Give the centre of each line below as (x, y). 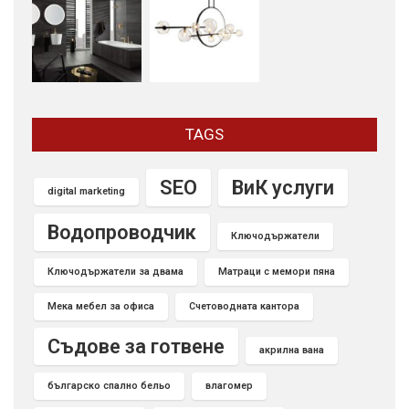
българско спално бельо (109, 385)
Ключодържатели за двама (115, 271)
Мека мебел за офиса (101, 306)
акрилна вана (292, 350)
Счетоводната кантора (244, 306)
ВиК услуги (283, 187)
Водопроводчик (122, 232)
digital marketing (86, 191)
